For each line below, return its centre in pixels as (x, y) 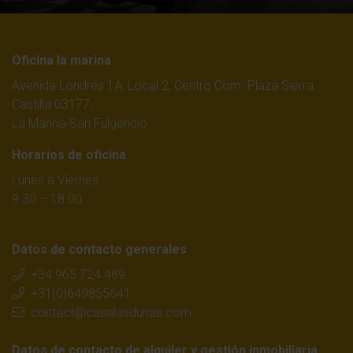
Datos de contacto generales (99, 249)
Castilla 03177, (52, 104)
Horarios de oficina (69, 154)
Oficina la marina (61, 60)
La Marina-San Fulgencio (80, 123)
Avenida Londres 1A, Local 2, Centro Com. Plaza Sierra (163, 85)
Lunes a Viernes (55, 180)
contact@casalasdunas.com (111, 312)
